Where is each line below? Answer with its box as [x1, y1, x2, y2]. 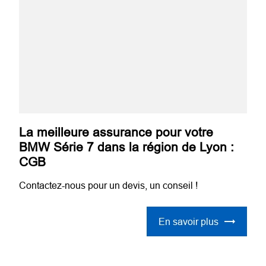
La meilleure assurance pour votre [19, 125, 214, 140]
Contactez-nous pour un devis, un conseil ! [19, 179, 198, 191]
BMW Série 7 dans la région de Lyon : [19, 140, 235, 154]
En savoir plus [158, 216, 218, 227]
